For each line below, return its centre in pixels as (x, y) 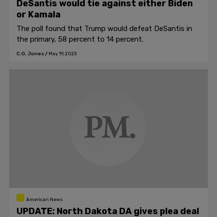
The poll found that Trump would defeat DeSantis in (104, 29)
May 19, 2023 (62, 54)
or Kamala (39, 15)
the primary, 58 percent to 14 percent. (80, 39)
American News (44, 200)
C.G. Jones (30, 54)
